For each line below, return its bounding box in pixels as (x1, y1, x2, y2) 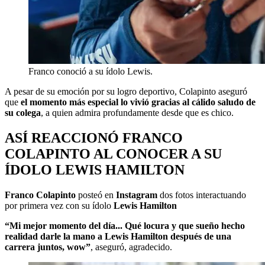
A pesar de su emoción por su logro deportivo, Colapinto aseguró (5, 86, 247, 96)
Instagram (116, 189, 160, 200)
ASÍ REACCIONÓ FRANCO (5, 130, 183, 146)
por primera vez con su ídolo (5, 200, 114, 211)
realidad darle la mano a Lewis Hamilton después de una (5, 231, 231, 241)
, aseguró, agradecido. (91, 241, 172, 252)
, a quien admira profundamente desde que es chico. (41, 107, 234, 118)
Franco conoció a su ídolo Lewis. (28, 66, 153, 76)
